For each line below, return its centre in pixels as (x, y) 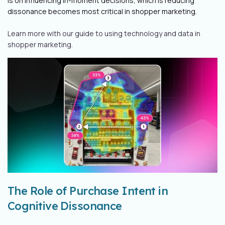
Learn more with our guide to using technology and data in (104, 33)
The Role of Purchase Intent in (88, 191)
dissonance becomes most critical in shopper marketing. (103, 11)
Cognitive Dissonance (65, 206)
